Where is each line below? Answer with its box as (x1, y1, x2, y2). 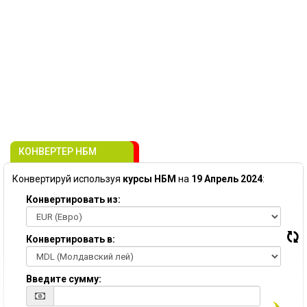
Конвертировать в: (26, 234, 115, 245)
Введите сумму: (26, 273, 101, 284)
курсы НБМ (123, 173, 176, 184)
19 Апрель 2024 (191, 173, 262, 184)
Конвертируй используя (12, 173, 123, 184)
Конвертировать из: (26, 194, 121, 205)
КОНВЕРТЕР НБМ (19, 146, 97, 157)
